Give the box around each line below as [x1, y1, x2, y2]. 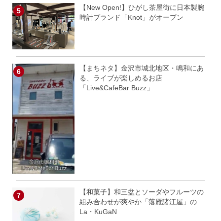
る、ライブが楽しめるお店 [79, 74, 162, 82]
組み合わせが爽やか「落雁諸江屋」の [79, 198, 197, 206]
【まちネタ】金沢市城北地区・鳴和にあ [79, 64, 204, 72]
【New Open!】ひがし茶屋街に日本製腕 [79, 3, 204, 11]
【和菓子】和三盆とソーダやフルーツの [79, 188, 204, 196]
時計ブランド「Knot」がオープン [79, 13, 184, 21]
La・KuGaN [79, 208, 117, 216]
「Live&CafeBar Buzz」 [79, 84, 153, 92]
